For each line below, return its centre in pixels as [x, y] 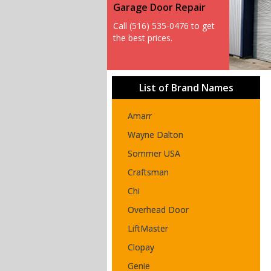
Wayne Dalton [155, 135]
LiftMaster [148, 228]
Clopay [141, 247]
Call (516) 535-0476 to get [164, 26]
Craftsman [148, 172]
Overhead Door [158, 210]
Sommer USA [154, 153]
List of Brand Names [186, 88]
